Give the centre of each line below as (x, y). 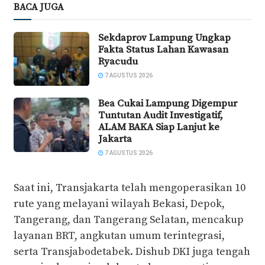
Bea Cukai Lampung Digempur (168, 104)
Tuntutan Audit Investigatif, (161, 116)
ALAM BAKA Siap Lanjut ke (159, 127)
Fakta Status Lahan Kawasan (163, 49)
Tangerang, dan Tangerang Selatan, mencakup (129, 220)
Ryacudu (118, 61)
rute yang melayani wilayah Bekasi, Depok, (119, 204)
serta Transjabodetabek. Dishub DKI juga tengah (132, 252)
